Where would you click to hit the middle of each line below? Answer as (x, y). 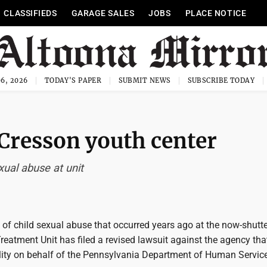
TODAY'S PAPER (73, 80)
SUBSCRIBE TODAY (221, 80)
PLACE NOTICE (216, 13)
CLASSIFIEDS (30, 13)
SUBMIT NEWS (145, 80)
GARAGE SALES (103, 13)
